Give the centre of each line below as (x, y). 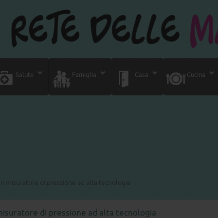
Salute (24, 75)
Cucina (195, 75)
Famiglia (83, 75)
